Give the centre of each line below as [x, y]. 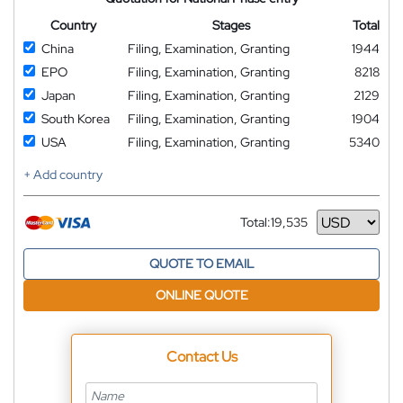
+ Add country [63, 175]
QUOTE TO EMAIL [201, 264]
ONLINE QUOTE [201, 296]
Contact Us [201, 357]
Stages [231, 26]
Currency [266, 229]
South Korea [76, 119]
